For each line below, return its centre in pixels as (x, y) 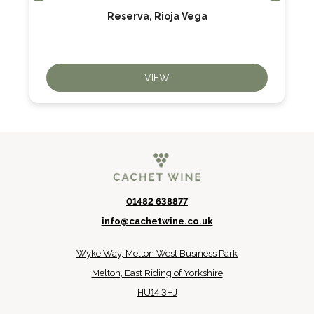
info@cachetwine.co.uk (157, 221)
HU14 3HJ (157, 293)
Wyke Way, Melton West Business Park (157, 253)
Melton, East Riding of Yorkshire (157, 273)
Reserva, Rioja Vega (157, 16)
